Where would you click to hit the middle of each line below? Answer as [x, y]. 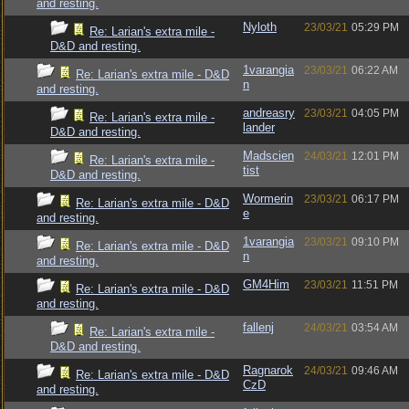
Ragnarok [268, 370]
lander [259, 127]
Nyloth [260, 27]
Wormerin [268, 199]
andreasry [269, 113]
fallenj [258, 327]
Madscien [268, 156]
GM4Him [266, 284]
